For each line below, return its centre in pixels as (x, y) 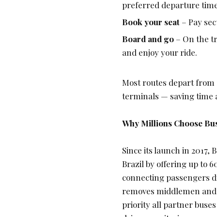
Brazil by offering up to (165, 164)
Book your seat (151, 22)
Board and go (148, 39)
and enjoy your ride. (160, 53)
